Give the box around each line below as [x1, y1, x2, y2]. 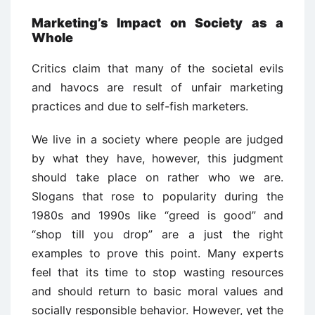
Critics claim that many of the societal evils [32, 61, 283, 75]
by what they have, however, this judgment [32, 151, 283, 165]
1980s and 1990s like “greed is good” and [32, 208, 283, 222]
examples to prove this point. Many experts [32, 246, 283, 260]
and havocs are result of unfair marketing [32, 80, 283, 94]
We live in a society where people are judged [32, 132, 283, 146]
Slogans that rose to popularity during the [32, 189, 283, 203]
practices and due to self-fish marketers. [32, 99, 248, 113]
